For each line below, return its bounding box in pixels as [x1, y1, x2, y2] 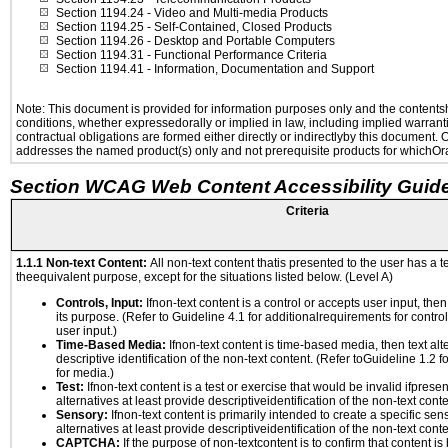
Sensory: [56, 408, 108, 422]
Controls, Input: [56, 296, 146, 310]
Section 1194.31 [56, 48, 144, 62]
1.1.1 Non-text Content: [16, 256, 150, 270]
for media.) [56, 366, 114, 380]
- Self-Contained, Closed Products [144, 20, 332, 34]
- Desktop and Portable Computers [144, 34, 335, 48]
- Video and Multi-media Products [144, 6, 328, 20]
